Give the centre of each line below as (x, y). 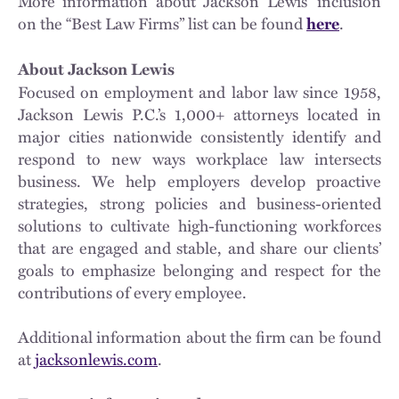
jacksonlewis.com (96, 358)
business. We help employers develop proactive (199, 180)
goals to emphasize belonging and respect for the (199, 269)
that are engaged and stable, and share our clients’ (199, 247)
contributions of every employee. (138, 292)
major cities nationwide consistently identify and (199, 136)
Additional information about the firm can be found (199, 336)
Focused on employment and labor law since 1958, (199, 91)
